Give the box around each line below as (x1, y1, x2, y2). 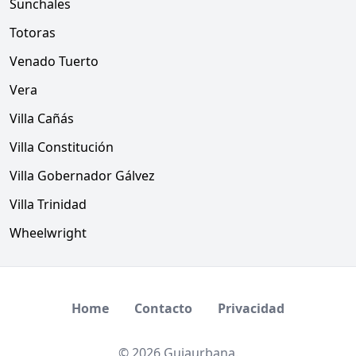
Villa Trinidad (10, 195, 87, 213)
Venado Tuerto (10, 52, 99, 70)
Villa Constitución (10, 138, 114, 156)
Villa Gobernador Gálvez (10, 167, 155, 184)
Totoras (10, 24, 56, 41)
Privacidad (218, 300, 284, 317)
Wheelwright (10, 224, 87, 242)
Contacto (134, 300, 192, 317)
